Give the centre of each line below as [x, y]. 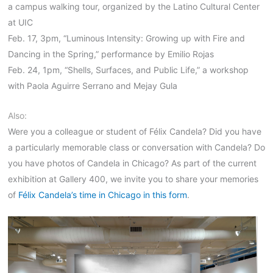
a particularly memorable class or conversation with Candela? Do [136, 147]
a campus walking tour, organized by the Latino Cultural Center [133, 7]
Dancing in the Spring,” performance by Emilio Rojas [111, 54]
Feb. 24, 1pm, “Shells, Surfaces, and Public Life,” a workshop [128, 70]
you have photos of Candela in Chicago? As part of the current [132, 163]
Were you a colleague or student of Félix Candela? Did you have [134, 131]
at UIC [20, 23]
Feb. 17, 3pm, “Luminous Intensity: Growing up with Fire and [126, 38]
